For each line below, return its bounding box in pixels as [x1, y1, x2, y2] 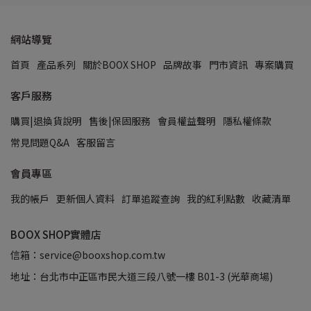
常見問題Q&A [10, 135, 69, 149]
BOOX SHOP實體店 [10, 227, 101, 242]
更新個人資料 [56, 192, 115, 205]
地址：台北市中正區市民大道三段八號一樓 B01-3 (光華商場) [10, 269, 273, 283]
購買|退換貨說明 [10, 114, 82, 128]
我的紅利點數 [187, 192, 245, 205]
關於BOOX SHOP [83, 58, 156, 72]
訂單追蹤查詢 [121, 192, 180, 205]
